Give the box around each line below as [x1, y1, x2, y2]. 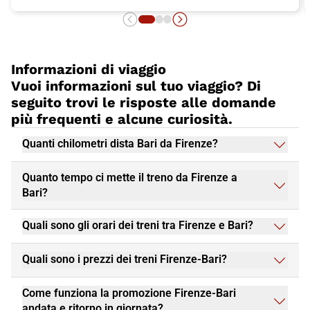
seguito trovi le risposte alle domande [11, 93, 276, 111]
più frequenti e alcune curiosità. [11, 110, 232, 127]
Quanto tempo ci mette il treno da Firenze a [22, 170, 237, 184]
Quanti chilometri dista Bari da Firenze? [22, 136, 218, 150]
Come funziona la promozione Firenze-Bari [22, 286, 236, 300]
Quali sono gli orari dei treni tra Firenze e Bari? [22, 218, 253, 232]
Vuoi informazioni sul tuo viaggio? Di [11, 77, 261, 94]
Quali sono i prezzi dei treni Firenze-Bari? [22, 252, 227, 266]
